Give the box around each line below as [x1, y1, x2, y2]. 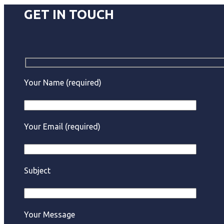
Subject [23, 165, 50, 175]
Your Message [23, 209, 75, 219]
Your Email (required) [23, 121, 100, 131]
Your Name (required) [23, 77, 101, 87]
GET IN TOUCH [23, 6, 114, 21]
